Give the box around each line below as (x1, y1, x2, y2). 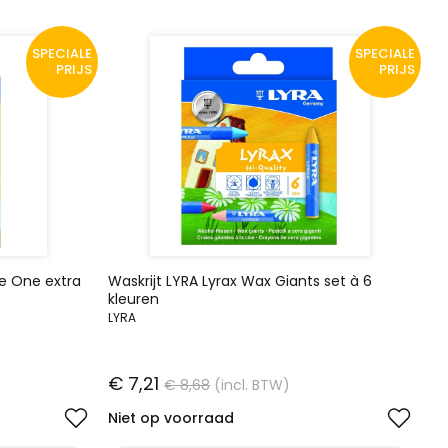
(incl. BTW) (214, 375, 291, 395)
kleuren (108, 289, 160, 309)
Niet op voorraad (108, 408, 235, 428)
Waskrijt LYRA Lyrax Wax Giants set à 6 (108, 271, 373, 291)
